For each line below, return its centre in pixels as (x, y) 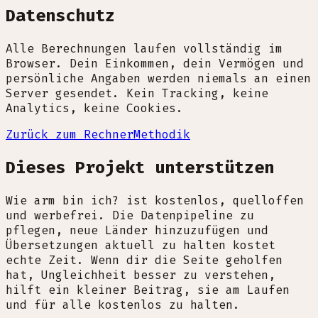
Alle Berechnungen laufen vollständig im (144, 49)
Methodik (162, 135)
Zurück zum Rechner (70, 135)
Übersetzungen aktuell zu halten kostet (141, 245)
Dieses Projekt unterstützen (140, 167)
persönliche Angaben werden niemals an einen (158, 79)
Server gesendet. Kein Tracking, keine (137, 94)
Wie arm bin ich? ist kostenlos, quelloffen (155, 200)
